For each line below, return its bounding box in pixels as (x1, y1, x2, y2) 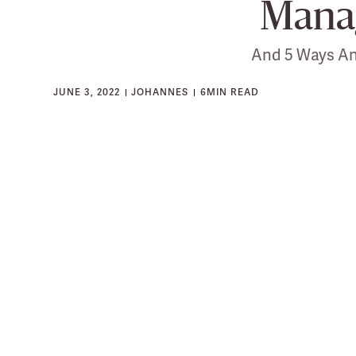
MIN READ (206, 86, 259, 99)
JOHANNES (131, 86, 189, 99)
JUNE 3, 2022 (53, 86, 121, 99)
